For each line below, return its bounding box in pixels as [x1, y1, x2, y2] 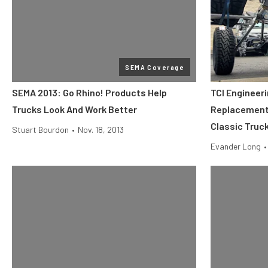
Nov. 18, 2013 [78, 124, 124, 135]
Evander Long [211, 141, 261, 151]
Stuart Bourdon [12, 124, 69, 135]
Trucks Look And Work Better [12, 103, 137, 115]
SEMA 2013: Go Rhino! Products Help [12, 87, 167, 98]
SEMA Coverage [125, 63, 184, 71]
